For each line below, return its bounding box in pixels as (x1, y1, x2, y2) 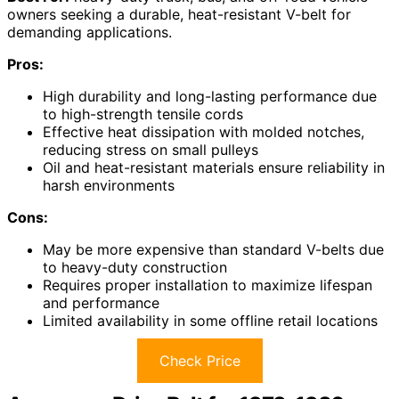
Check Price (159, 352, 240, 370)
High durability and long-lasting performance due (43, 87, 377, 106)
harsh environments (43, 176, 175, 195)
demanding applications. (7, 23, 172, 42)
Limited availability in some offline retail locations (43, 312, 378, 330)
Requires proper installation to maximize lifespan (43, 276, 372, 295)
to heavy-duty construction (43, 258, 227, 277)
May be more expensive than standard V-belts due (43, 240, 384, 259)
